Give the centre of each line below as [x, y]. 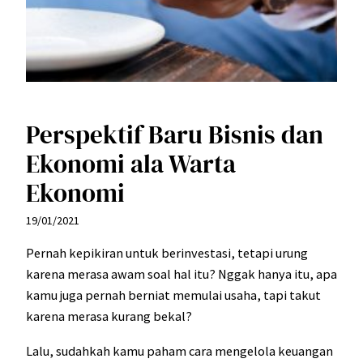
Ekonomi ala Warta [131, 164]
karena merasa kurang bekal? [109, 316]
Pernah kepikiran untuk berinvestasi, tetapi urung [167, 253]
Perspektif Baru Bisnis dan [175, 135]
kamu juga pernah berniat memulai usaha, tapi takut [173, 295]
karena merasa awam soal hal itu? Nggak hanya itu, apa [181, 274]
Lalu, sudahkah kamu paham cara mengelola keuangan [179, 350]
